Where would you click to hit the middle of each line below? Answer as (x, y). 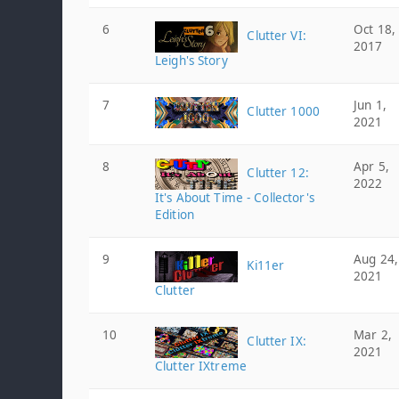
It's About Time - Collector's (235, 198)
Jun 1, (370, 105)
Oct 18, (375, 29)
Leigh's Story (191, 61)
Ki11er (264, 266)
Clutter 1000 (282, 112)
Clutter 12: (276, 173)
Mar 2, (373, 335)
